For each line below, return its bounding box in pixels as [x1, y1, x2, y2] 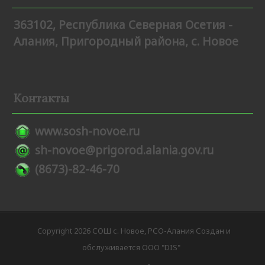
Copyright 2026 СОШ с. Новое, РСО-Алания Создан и [37, 225, 231, 236]
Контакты [14, 90, 69, 105]
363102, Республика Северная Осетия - [14, 17, 232, 33]
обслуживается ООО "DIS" [82, 242, 180, 253]
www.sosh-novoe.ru [35, 124, 140, 139]
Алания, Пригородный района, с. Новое [14, 33, 238, 49]
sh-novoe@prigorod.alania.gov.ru [35, 143, 214, 158]
